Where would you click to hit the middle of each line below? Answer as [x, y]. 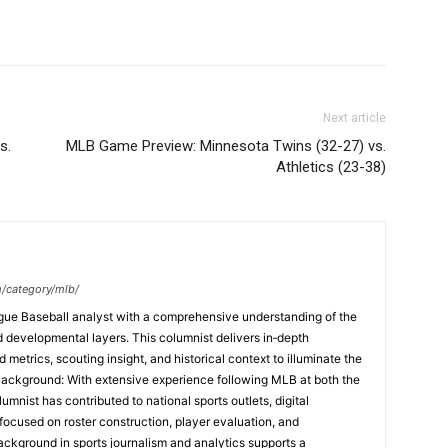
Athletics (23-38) [331, 167]
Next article [354, 118]
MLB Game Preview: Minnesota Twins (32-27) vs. [226, 146]
